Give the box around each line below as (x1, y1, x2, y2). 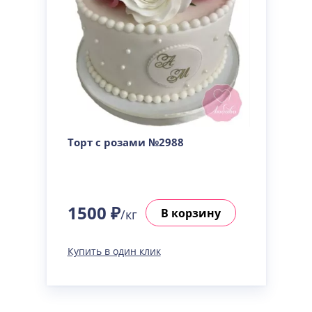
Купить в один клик (67, 244, 161, 258)
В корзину (160, 205, 221, 221)
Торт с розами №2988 (67, 135, 184, 149)
